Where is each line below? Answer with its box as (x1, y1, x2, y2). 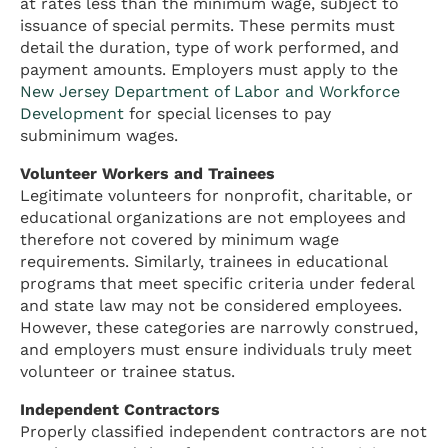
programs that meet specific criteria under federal (20, 273, 414, 293)
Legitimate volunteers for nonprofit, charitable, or (20, 185, 413, 205)
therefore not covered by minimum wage (20, 229, 339, 249)
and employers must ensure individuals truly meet (20, 339, 412, 359)
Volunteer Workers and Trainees (20, 163, 275, 183)
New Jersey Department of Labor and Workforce (20, 81, 400, 101)
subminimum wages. (20, 125, 178, 145)
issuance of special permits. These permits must (20, 15, 395, 35)
